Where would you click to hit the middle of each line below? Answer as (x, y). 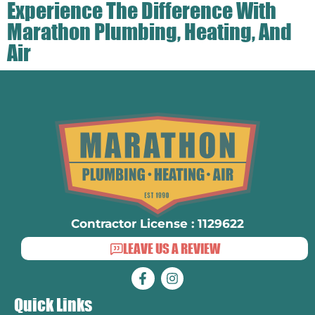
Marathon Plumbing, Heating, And (149, 31)
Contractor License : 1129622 (157, 223)
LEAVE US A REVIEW (171, 248)
